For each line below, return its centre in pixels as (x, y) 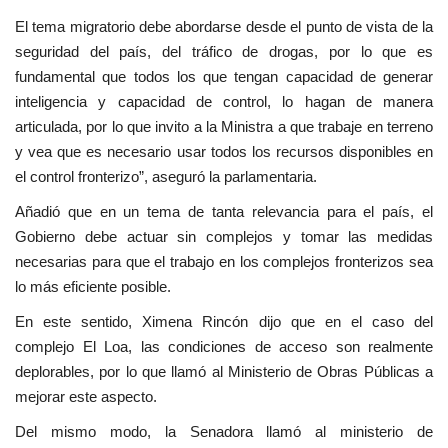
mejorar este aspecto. (86, 397)
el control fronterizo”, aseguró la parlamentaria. (166, 177)
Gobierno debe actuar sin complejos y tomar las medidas (224, 237)
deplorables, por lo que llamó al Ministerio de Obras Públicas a (224, 372)
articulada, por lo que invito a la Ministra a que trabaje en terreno (224, 127)
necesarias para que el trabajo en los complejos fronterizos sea (224, 262)
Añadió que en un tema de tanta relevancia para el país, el (224, 212)
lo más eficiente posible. (93, 287)
